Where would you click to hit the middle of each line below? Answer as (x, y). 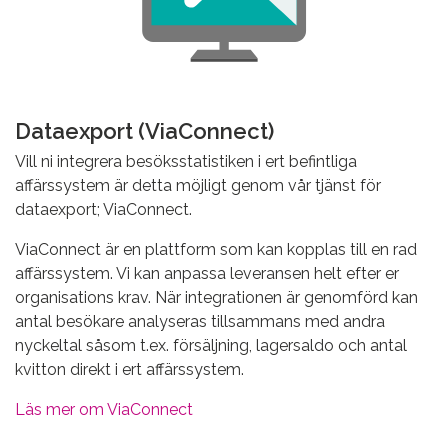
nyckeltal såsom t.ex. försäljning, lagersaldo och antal (211, 346)
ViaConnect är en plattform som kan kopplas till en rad (216, 250)
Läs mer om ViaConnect (104, 410)
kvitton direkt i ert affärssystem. (129, 370)
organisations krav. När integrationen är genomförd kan (216, 298)
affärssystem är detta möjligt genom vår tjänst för (198, 186)
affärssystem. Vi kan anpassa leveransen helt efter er (207, 274)
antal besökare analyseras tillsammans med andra (200, 322)
